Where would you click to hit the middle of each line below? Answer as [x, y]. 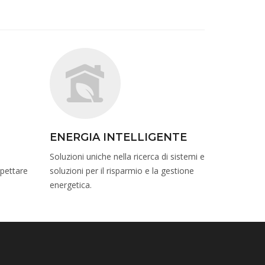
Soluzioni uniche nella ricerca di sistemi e [127, 157]
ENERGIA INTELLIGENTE [118, 138]
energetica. [70, 185]
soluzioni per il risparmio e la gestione [122, 171]
